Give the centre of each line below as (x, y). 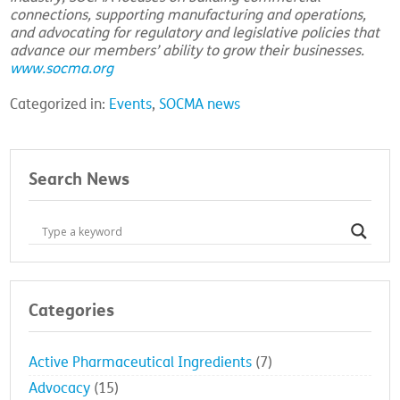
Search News (79, 179)
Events (131, 104)
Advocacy (60, 388)
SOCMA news (200, 104)
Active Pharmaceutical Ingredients (141, 362)
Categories (72, 310)
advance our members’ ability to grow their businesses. (187, 51)
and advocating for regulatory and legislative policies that (195, 33)
